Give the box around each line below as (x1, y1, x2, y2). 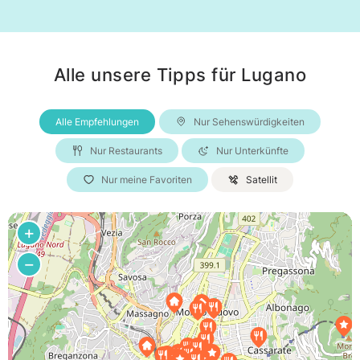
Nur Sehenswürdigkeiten (193, 116, 305, 128)
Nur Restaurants (89, 145, 162, 157)
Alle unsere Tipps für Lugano (53, 64, 307, 85)
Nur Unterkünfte (216, 145, 289, 157)
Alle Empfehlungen (55, 116, 140, 128)
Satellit (246, 174, 278, 186)
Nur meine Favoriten (100, 174, 192, 186)
